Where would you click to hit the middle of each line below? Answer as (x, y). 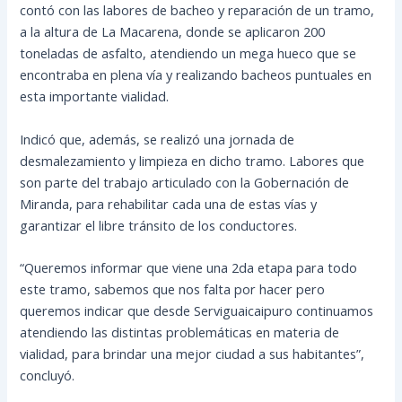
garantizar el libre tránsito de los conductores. (159, 225)
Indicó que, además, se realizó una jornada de (157, 139)
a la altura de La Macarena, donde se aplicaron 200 (173, 32)
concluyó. (48, 375)
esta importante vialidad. (95, 96)
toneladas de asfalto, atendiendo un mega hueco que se (188, 53)
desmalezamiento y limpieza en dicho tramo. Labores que (192, 160)
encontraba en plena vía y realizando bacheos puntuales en (196, 75)
